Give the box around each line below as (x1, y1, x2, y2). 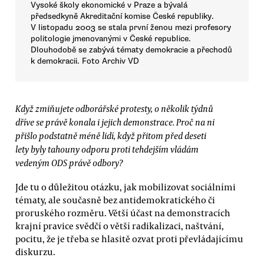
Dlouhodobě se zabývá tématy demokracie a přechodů (31, 44, 232, 55)
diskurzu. (15, 245, 55, 258)
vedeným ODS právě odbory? (15, 157, 123, 169)
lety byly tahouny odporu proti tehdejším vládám (15, 143, 199, 156)
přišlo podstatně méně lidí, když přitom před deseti (15, 130, 206, 142)
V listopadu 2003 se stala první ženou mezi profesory (31, 22, 231, 32)
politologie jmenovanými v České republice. (31, 33, 191, 44)
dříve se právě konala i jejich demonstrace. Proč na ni (15, 116, 214, 128)
